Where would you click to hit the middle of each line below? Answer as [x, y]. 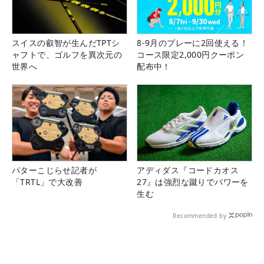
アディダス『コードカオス [188, 170]
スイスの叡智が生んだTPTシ [66, 42]
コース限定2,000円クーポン [191, 54]
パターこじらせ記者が [54, 170]
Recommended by [199, 215]
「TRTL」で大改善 [47, 181]
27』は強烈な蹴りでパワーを [193, 181]
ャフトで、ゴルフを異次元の [67, 54]
